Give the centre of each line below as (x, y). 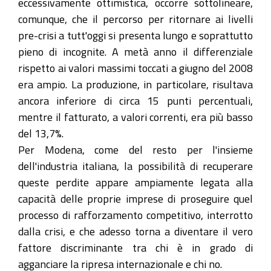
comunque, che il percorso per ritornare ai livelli (135, 18)
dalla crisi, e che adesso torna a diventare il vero (135, 231)
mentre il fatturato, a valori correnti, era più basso (135, 116)
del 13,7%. (41, 133)
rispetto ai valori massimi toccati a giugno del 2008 (135, 67)
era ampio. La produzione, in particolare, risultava (135, 84)
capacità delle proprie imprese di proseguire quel (135, 198)
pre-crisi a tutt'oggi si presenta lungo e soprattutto (135, 35)
